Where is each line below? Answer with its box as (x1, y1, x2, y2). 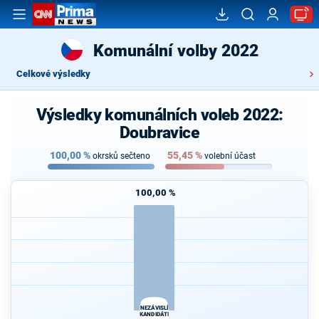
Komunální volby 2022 (93, 41, 258, 60)
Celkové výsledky (16, 68, 90, 79)
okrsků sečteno (92, 151, 150, 162)
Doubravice (119, 123, 200, 142)
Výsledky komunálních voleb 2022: (36, 105, 283, 124)
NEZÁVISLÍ (140, 305, 168, 312)
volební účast (204, 151, 256, 162)
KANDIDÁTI (140, 310, 169, 318)
